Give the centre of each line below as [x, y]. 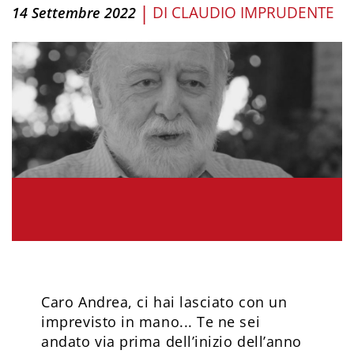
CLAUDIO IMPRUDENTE [253, 12]
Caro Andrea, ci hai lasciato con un [164, 301]
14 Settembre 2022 [74, 12]
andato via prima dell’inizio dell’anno [171, 341]
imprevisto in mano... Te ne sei [151, 321]
